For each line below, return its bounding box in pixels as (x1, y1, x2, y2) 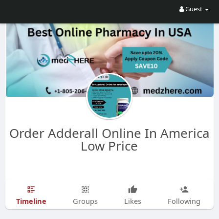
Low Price (81, 136, 138, 154)
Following (167, 196, 200, 206)
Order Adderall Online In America (9, 124, 210, 142)
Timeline (16, 196, 46, 206)
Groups (72, 196, 98, 206)
